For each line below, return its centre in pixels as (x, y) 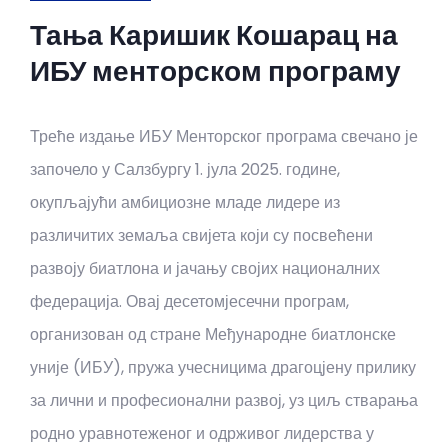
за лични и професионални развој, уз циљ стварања (224, 400)
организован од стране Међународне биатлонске (213, 334)
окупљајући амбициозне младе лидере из (185, 202)
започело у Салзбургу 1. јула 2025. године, (185, 169)
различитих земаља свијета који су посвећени (201, 235)
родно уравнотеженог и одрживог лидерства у (202, 433)
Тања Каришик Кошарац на (214, 35)
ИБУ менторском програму (215, 71)
